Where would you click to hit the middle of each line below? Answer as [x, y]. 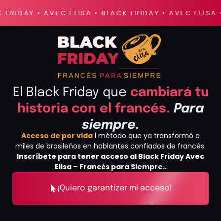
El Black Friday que [71, 92]
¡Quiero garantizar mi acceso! [114, 188]
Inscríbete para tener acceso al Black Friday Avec [110, 156]
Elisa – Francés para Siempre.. [110, 166]
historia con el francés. [94, 109]
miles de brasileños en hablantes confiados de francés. [110, 146]
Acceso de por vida [57, 135]
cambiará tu [169, 92]
